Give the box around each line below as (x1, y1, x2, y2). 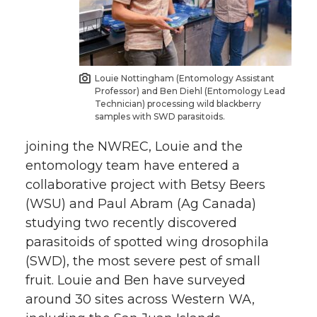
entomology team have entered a (25, 157, 240, 173)
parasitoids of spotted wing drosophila (25, 234, 269, 250)
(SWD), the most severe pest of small (25, 253, 260, 269)
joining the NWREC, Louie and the (25, 138, 243, 154)
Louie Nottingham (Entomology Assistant (95, 72, 275, 83)
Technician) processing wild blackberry (95, 98, 262, 109)
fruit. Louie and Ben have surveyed (25, 272, 246, 288)
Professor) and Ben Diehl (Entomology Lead (95, 85, 286, 96)
